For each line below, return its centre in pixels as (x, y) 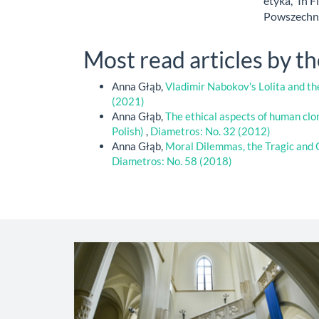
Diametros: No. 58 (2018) (172, 161)
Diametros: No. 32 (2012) (210, 131)
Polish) (129, 131)
